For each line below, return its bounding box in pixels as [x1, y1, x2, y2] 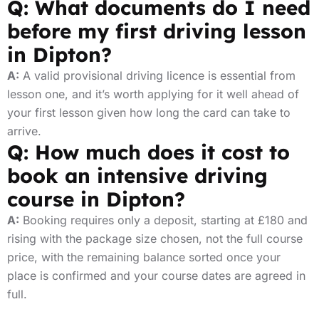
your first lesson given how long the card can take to [7, 105, 291, 120]
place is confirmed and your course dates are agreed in [7, 268, 305, 283]
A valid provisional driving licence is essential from [19, 68, 296, 83]
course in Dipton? [7, 187, 185, 211]
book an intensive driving [7, 163, 268, 188]
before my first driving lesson [7, 19, 306, 43]
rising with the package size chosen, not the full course [7, 231, 303, 246]
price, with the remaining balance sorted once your [7, 250, 281, 264]
